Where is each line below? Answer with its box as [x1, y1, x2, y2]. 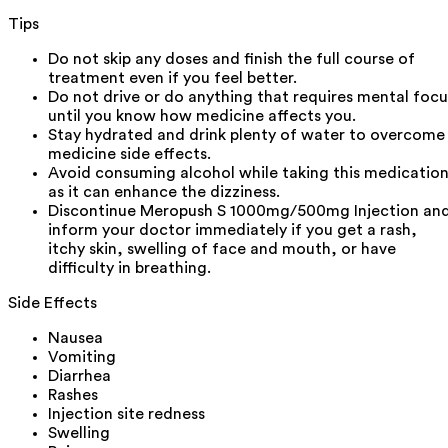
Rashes [48, 386, 98, 403]
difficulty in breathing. [48, 259, 211, 276]
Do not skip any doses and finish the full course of [48, 50, 415, 67]
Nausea [48, 329, 103, 346]
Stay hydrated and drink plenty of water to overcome [48, 126, 445, 143]
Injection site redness [48, 405, 205, 422]
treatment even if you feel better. [48, 69, 297, 86]
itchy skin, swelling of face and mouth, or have [48, 240, 396, 257]
